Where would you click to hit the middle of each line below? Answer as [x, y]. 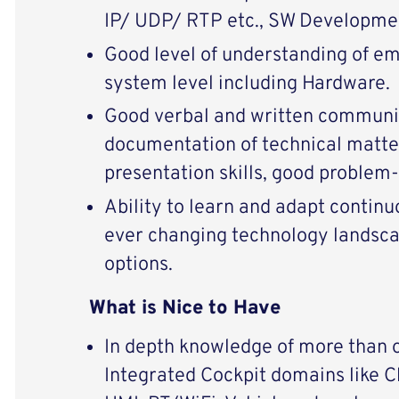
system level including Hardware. [247, 84]
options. [154, 265]
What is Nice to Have [184, 309]
